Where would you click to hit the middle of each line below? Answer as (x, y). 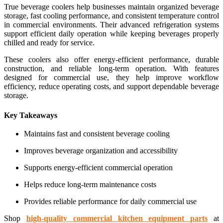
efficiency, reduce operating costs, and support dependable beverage (111, 86)
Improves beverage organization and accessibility (101, 151)
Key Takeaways (31, 115)
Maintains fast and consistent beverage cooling (97, 134)
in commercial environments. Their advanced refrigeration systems (111, 24)
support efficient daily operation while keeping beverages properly (111, 33)
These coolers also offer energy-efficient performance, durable (111, 59)
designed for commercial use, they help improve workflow (111, 77)
